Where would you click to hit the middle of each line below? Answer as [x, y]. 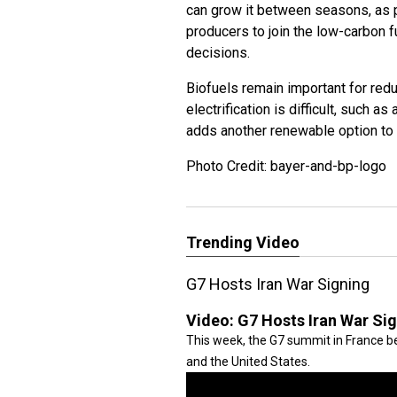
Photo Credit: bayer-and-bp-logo [286, 166]
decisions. [220, 53]
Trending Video [243, 242]
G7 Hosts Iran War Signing [278, 284]
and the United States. [248, 362]
